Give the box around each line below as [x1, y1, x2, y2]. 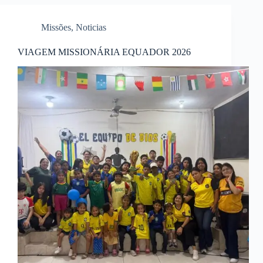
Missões [41, 22, 71, 33]
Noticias [76, 22, 106, 33]
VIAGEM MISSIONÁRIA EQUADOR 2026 [18, 47, 191, 58]
